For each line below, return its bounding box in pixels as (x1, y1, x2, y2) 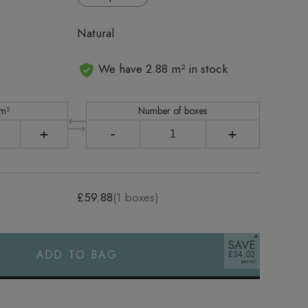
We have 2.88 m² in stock (95, 59, 228, 78)
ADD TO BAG (36, 247, 118, 263)
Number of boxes (138, 103, 208, 118)
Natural (77, 23, 114, 42)
